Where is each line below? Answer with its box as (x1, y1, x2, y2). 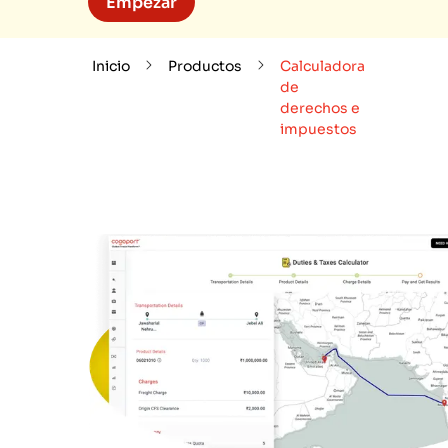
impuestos (280, 120, 357, 138)
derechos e (280, 99, 360, 117)
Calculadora (280, 57, 365, 75)
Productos (168, 57, 242, 75)
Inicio (92, 57, 130, 75)
